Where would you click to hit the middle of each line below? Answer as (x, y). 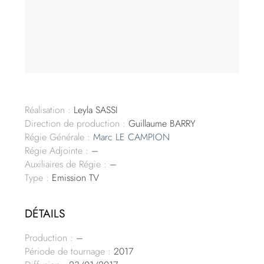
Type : (37, 178)
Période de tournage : (68, 252)
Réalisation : (48, 110)
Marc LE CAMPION (132, 137)
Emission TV (74, 178)
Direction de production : (75, 124)
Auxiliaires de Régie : (66, 164)
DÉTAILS (45, 214)
